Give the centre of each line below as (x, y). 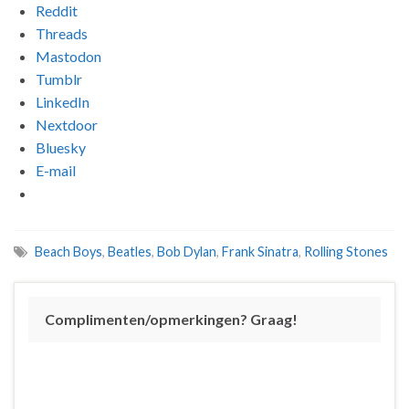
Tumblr (59, 79)
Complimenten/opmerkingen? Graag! (171, 320)
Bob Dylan (187, 252)
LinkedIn (63, 102)
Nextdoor (67, 125)
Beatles (130, 252)
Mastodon (68, 57)
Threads (62, 34)
